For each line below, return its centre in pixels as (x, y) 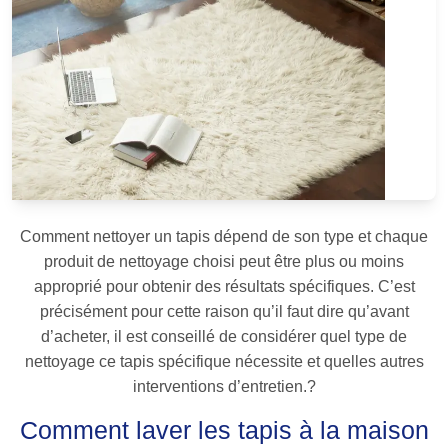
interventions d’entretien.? (224, 387)
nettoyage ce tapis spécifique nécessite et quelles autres (224, 362)
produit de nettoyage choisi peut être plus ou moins (224, 262)
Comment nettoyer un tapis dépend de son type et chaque (224, 237)
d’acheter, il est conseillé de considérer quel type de (224, 337)
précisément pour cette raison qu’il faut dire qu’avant (224, 312)
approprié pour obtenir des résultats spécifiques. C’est (224, 287)
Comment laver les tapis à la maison (224, 430)
